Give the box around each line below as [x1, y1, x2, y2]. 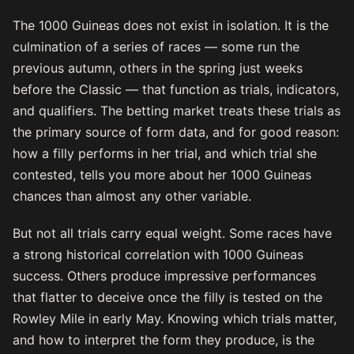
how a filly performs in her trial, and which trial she [13, 145, 317, 162]
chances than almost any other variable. [13, 188, 251, 205]
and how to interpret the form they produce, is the [13, 332, 314, 348]
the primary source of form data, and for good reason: [13, 124, 339, 141]
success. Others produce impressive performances [13, 268, 316, 284]
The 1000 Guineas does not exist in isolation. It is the [13, 17, 329, 34]
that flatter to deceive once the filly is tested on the [13, 289, 322, 306]
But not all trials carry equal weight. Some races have [13, 225, 332, 242]
